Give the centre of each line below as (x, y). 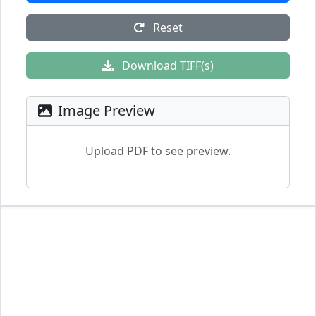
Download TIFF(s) (166, 66)
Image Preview (107, 110)
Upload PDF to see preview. (158, 151)
